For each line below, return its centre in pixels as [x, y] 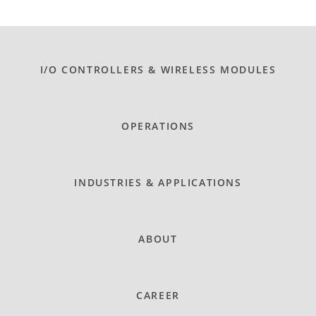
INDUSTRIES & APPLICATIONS [158, 182]
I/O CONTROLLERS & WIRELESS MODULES [158, 69]
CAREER [158, 295]
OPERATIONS [158, 126]
